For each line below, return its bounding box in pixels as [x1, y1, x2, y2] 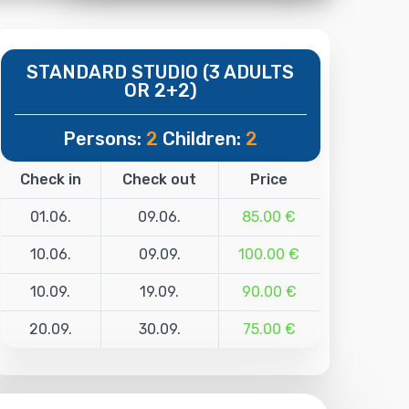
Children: [158, 127, 246, 150]
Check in [19, 170, 81, 188]
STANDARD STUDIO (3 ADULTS [26, 60, 295, 83]
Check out [122, 170, 197, 188]
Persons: [63, 127, 147, 150]
